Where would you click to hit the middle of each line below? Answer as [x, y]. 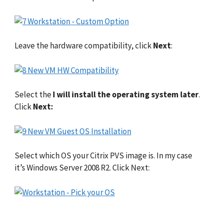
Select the [34, 95]
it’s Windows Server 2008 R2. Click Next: [82, 168]
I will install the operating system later [126, 95]
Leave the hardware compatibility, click [84, 46]
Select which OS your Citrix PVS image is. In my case [103, 156]
